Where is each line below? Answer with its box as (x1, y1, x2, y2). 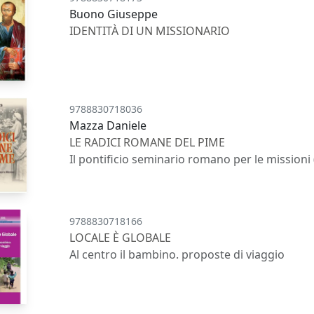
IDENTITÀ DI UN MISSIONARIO (69, 22, 231, 39)
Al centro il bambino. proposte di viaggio (69, 246, 285, 262)
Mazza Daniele (69, 118, 147, 134)
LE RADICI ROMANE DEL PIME (69, 135, 226, 151)
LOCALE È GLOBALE (69, 229, 172, 245)
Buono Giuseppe (69, 6, 158, 22)
